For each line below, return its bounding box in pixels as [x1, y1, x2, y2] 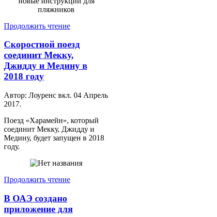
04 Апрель [74, 91, 108, 100]
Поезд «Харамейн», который [4, 116, 99, 125]
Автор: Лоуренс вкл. [4, 91, 74, 100]
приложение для [4, 203, 73, 214]
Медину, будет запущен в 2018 [4, 134, 104, 142]
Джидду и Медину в [4, 61, 87, 71]
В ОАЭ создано [4, 193, 67, 203]
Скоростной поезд [4, 39, 80, 50]
